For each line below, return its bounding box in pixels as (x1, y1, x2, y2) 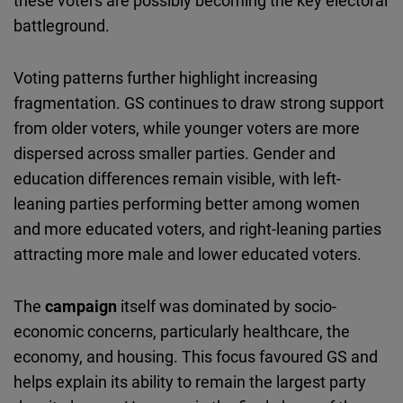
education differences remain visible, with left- (13, 167, 341, 190)
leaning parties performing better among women (13, 193, 360, 215)
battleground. (13, 14, 110, 37)
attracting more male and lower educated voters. (13, 243, 362, 265)
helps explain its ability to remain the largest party (13, 371, 366, 393)
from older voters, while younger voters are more (13, 117, 360, 139)
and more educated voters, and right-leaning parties (13, 218, 381, 240)
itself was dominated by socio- (121, 295, 336, 318)
